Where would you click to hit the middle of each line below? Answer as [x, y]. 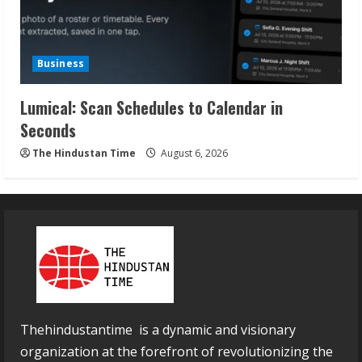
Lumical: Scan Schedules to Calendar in [152, 108]
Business [61, 64]
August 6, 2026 [193, 154]
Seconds [48, 130]
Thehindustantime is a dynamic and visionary [158, 330]
